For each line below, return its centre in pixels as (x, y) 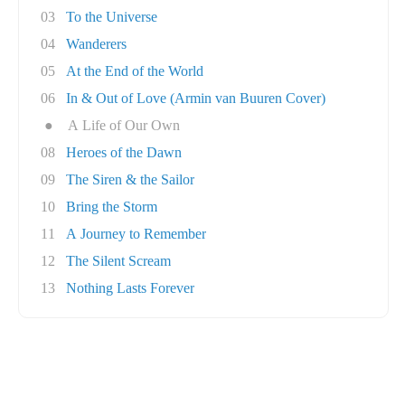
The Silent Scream (118, 261)
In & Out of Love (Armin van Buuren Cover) (196, 98)
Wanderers (96, 44)
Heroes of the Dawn (124, 152)
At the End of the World (135, 71)
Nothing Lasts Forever (130, 288)
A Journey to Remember (136, 234)
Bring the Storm (112, 207)
